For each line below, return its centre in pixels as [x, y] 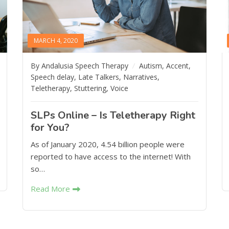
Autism [150, 66]
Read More [50, 189]
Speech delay [52, 77]
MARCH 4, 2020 [55, 41]
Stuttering [90, 88]
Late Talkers [98, 77]
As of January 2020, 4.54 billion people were [107, 144]
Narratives [140, 77]
